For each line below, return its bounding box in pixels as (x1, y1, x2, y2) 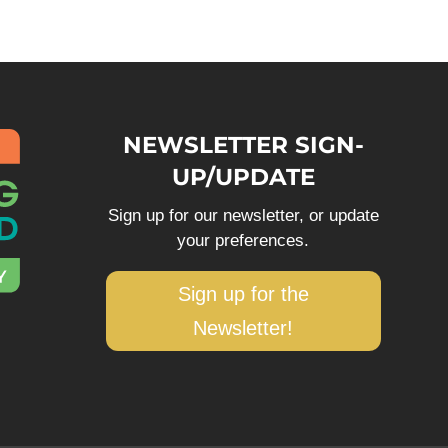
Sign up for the (177, 283, 309, 306)
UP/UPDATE (171, 163, 315, 192)
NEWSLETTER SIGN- (122, 131, 364, 160)
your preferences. (177, 231, 310, 251)
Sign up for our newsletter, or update (107, 206, 379, 226)
